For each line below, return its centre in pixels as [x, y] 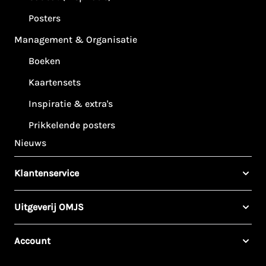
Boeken [45, 61]
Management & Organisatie [76, 40]
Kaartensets [55, 83]
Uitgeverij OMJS [49, 207]
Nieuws [30, 143]
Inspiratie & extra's [71, 104]
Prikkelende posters [72, 125]
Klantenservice [47, 173]
